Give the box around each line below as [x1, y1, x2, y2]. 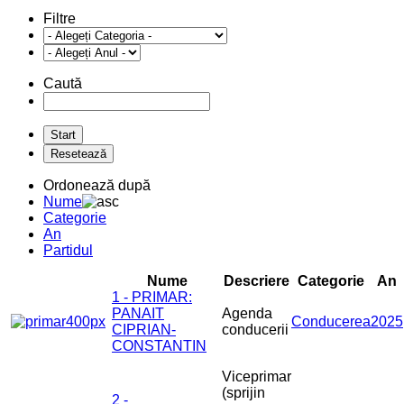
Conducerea [291, 314, 371, 330]
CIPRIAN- [112, 322, 176, 338]
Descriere [224, 273, 289, 289]
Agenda [222, 306, 272, 322]
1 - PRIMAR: [112, 289, 192, 306]
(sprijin [222, 385, 265, 401]
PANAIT [112, 306, 164, 322]
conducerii [222, 322, 289, 338]
